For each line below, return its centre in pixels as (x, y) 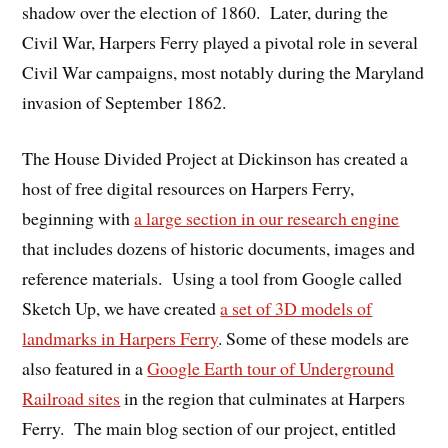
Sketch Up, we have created (121, 308)
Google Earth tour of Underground (271, 368)
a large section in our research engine (267, 218)
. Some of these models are (314, 338)
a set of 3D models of (296, 308)
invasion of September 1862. (124, 101)
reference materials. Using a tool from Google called (212, 278)
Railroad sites (71, 398)
